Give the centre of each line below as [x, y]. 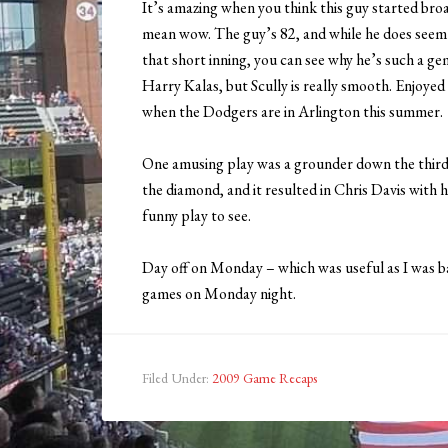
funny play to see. [196, 216]
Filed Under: [177, 378]
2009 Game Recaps [264, 378]
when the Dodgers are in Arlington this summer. [292, 112]
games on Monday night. [219, 294]
